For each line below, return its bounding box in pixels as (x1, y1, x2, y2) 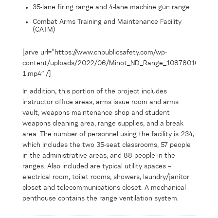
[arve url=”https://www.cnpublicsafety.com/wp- (22, 49, 167, 56)
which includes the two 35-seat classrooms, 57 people (22, 142, 191, 149)
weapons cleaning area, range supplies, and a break (22, 120, 183, 127)
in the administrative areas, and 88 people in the (22, 152, 175, 160)
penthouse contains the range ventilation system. (22, 195, 179, 202)
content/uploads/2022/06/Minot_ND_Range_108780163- (22, 60, 205, 67)
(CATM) (33, 26, 55, 34)
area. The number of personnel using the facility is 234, (22, 131, 194, 138)
